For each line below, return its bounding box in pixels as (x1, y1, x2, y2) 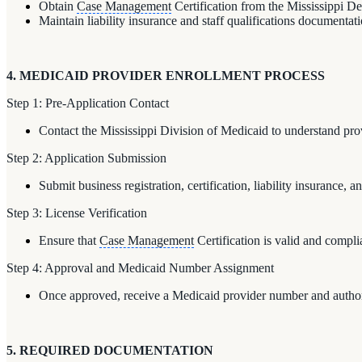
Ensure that (39, 233, 99, 247)
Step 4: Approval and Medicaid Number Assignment (6, 260, 274, 275)
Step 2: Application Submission (6, 150, 166, 165)
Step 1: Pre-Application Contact (6, 95, 169, 110)
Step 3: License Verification (6, 205, 147, 220)
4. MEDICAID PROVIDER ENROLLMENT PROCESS (6, 68, 325, 82)
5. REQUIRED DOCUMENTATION (6, 343, 213, 357)
